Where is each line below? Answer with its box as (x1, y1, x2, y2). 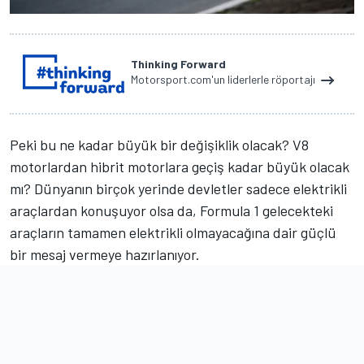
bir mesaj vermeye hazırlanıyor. (10, 245, 200, 263)
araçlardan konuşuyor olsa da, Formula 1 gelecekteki (10, 201, 333, 219)
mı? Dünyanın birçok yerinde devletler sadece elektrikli (10, 179, 347, 197)
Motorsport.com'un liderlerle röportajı (131, 71, 318, 86)
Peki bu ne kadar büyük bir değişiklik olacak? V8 (10, 135, 309, 154)
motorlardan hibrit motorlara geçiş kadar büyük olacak (10, 157, 349, 175)
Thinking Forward (131, 56, 226, 71)
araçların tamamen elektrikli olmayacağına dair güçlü (10, 223, 336, 241)
